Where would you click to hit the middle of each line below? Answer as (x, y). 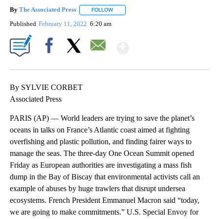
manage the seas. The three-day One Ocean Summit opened (102, 153)
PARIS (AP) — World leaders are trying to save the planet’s (102, 118)
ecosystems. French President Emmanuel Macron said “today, (105, 200)
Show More (167, 44)
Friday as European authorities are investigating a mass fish (101, 165)
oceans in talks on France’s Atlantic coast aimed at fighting (100, 130)
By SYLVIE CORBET (46, 87)
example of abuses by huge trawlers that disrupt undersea (98, 188)
